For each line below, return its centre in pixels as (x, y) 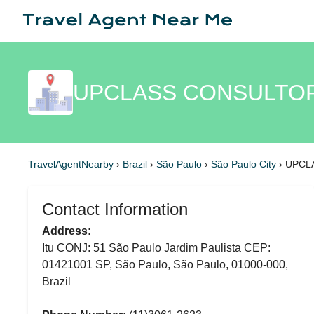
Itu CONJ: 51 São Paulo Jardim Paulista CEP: (156, 248)
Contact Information (115, 209)
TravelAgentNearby (71, 164)
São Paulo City (245, 164)
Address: (67, 231)
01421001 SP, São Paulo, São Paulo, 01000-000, (165, 265)
